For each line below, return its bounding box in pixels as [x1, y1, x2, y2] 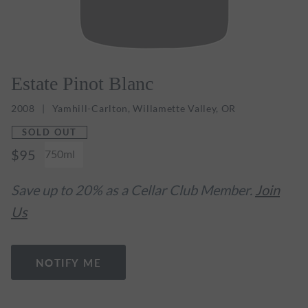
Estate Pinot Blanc [11, 72, 153, 94]
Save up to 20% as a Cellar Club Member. [11, 181, 255, 198]
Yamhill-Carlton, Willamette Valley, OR [52, 102, 236, 114]
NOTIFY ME [35, 254, 102, 269]
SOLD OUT [22, 126, 77, 137]
